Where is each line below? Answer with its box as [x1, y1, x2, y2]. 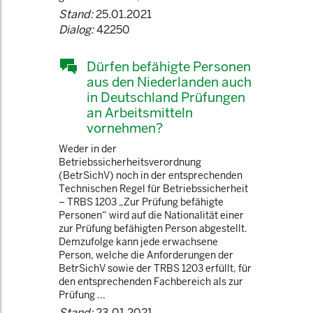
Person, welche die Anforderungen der [59, 249, 233, 261]
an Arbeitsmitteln [87, 104, 193, 121]
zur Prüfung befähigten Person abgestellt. [59, 222, 247, 235]
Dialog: [59, 22, 94, 37]
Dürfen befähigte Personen [87, 58, 251, 75]
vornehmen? [87, 119, 163, 136]
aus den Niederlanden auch [87, 73, 252, 90]
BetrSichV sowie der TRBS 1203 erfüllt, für [59, 262, 252, 275]
